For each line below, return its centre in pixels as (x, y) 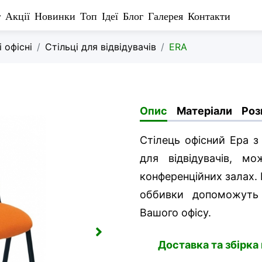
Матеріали (204, 111)
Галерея (165, 16)
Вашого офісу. (177, 213)
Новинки (55, 16)
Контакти (209, 16)
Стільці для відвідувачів (101, 47)
